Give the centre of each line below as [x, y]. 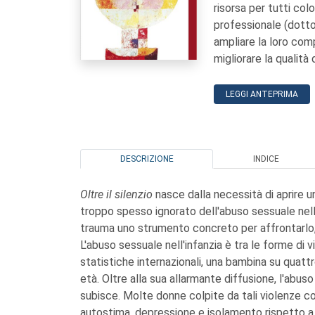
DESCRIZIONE [147, 159]
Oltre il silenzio [118, 194]
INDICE [266, 159]
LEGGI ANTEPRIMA [262, 94]
